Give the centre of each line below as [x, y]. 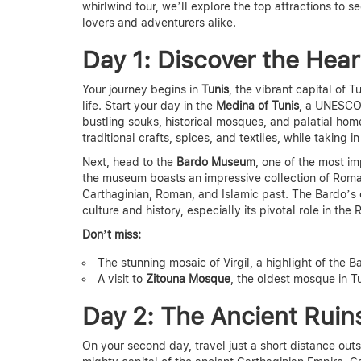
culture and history [131, 210]
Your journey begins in [142, 89]
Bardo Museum [216, 162]
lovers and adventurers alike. [159, 22]
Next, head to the [129, 162]
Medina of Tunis [257, 105]
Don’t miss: [112, 234]
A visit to [122, 278]
